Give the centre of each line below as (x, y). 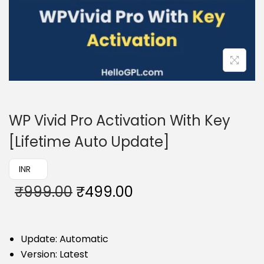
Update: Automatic (65, 239)
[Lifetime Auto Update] (89, 142)
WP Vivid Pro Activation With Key (120, 121)
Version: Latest (55, 254)
